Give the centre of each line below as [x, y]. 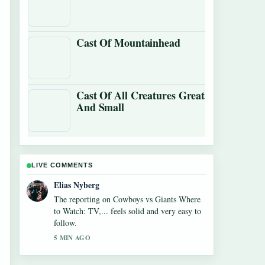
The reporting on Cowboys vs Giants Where [127, 199]
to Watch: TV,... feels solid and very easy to [127, 211]
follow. [65, 223]
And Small [101, 107]
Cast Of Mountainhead [128, 43]
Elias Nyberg [77, 185]
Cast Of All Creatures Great [141, 95]
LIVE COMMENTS [62, 165]
